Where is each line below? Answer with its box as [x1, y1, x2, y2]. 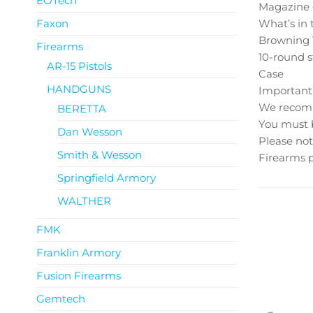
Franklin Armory [36, 246, 121, 259]
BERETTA [57, 102, 106, 115]
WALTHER [57, 194, 111, 208]
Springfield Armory [57, 171, 156, 184]
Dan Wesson [57, 125, 122, 138]
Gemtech [36, 292, 85, 305]
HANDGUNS [47, 82, 111, 96]
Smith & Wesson [57, 148, 142, 161]
